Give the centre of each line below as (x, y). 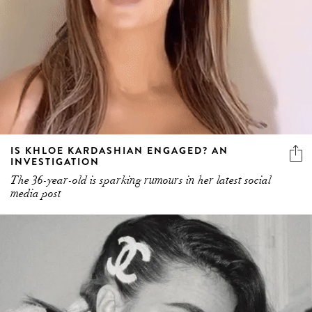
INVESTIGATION (55, 161)
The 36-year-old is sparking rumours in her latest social (141, 180)
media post (36, 193)
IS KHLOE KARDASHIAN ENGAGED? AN (119, 150)
